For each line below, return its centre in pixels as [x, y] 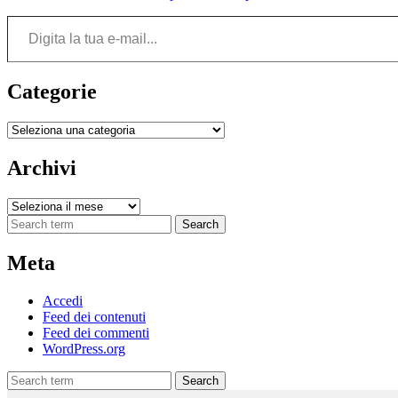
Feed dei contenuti [94, 316]
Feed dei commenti [96, 332]
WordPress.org [84, 348]
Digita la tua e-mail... [24, 15]
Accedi [63, 300]
